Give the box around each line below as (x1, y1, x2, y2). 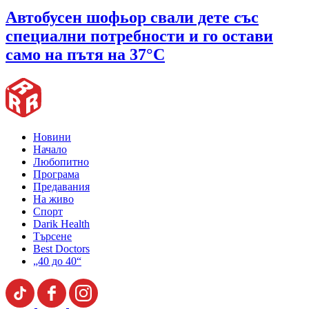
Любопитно (33, 156, 89, 168)
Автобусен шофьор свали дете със (6, 8, 259, 27)
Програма (33, 168, 79, 181)
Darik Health (33, 218, 90, 230)
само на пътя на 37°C (6, 46, 165, 64)
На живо (33, 193, 74, 206)
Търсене (33, 230, 72, 243)
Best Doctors (33, 243, 90, 255)
